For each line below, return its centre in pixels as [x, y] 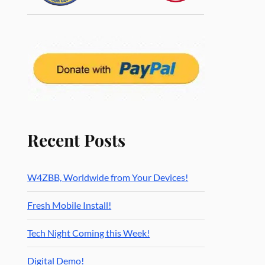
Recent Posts [77, 140]
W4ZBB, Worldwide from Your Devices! [108, 177]
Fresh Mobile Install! [70, 205]
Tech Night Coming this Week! [89, 233]
